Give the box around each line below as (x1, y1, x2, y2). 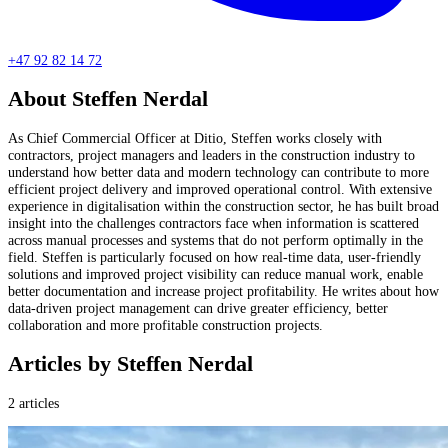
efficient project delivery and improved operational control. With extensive (8, 180, 432, 197)
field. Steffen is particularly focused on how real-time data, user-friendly (8, 248, 421, 265)
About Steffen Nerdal (8, 86, 208, 111)
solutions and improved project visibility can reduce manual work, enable (8, 265, 423, 282)
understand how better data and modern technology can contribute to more (8, 163, 429, 180)
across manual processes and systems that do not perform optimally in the (8, 231, 423, 248)
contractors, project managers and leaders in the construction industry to (8, 146, 415, 163)
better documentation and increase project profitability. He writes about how (8, 282, 439, 299)
